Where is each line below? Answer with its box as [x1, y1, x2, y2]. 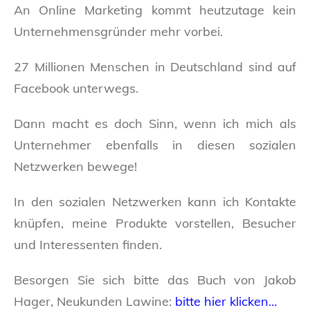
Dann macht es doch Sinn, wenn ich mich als [14, 115, 296, 131]
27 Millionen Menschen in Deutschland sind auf [14, 58, 296, 75]
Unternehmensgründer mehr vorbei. [14, 23, 223, 39]
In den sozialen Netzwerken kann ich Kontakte [14, 193, 296, 210]
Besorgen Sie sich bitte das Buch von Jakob [14, 271, 296, 288]
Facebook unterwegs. [14, 80, 138, 96]
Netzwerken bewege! [14, 158, 137, 174]
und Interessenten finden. [14, 236, 162, 253]
